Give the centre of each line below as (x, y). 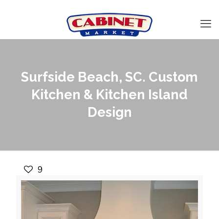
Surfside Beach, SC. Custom (109, 77)
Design (109, 112)
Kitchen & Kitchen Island (109, 95)
